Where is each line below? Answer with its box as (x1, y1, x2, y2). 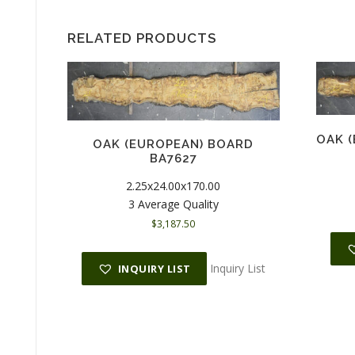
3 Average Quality (128, 196, 219, 212)
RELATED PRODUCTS (67, 29, 216, 46)
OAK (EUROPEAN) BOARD (93, 137, 254, 152)
